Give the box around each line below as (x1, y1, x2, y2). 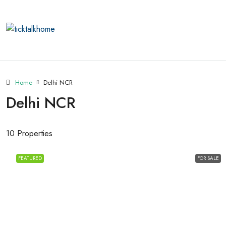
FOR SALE (197, 154, 219, 162)
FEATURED (18, 154, 42, 162)
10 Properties (6, 128, 52, 139)
